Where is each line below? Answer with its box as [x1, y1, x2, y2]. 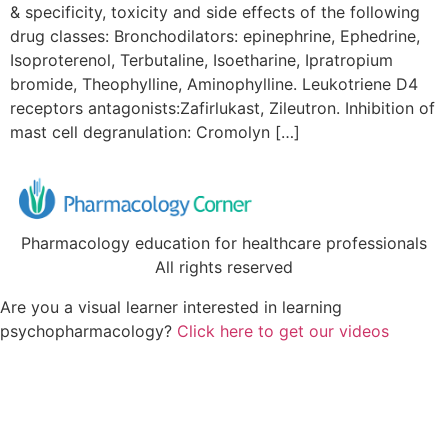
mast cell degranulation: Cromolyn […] [10, 122, 300, 143]
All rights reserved [155, 257, 293, 278]
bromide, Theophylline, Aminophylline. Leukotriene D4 [10, 74, 418, 95]
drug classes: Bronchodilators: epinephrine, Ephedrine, [10, 26, 420, 47]
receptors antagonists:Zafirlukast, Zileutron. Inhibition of [10, 98, 435, 119]
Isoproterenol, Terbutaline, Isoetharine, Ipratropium [10, 50, 393, 71]
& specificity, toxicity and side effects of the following [10, 2, 420, 23]
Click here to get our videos [177, 321, 389, 342]
